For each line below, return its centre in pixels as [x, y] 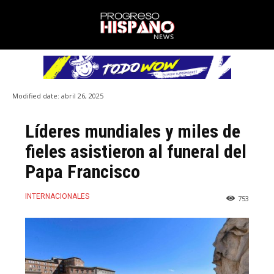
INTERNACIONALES [57, 196]
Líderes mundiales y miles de [133, 131]
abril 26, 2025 [82, 95]
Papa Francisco [83, 171]
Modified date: [36, 95]
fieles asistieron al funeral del [136, 151]
